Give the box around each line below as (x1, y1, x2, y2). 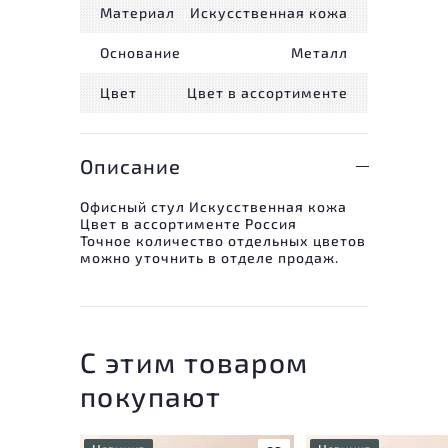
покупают (80, 378, 222, 413)
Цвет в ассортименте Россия (80, 214, 297, 232)
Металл (291, 44, 348, 62)
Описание (80, 153, 181, 178)
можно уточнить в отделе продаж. (80, 248, 339, 266)
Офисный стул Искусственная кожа (80, 197, 347, 215)
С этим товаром (80, 344, 309, 379)
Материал (100, 4, 175, 22)
